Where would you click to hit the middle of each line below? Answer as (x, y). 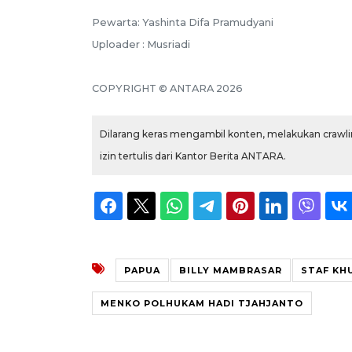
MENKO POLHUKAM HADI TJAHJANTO (202, 303)
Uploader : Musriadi (141, 44)
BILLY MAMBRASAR (231, 270)
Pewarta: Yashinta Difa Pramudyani (183, 22)
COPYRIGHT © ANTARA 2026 (167, 88)
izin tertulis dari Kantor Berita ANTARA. (193, 156)
